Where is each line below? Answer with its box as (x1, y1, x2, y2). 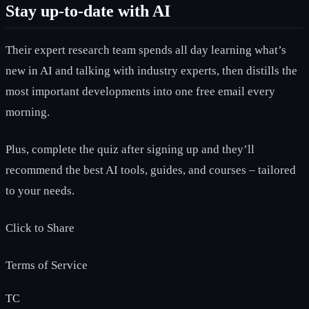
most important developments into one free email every (6, 84, 275, 98)
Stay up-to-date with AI (6, 1, 170, 20)
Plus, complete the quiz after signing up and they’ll (6, 142, 255, 156)
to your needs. (6, 183, 74, 197)
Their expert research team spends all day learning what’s (6, 43, 286, 57)
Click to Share (6, 221, 74, 235)
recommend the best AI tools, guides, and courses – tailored (6, 163, 296, 177)
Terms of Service (6, 258, 88, 272)
